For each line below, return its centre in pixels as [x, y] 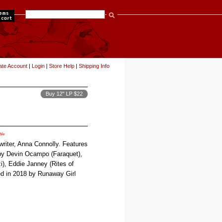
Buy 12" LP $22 [64, 94]
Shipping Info [94, 66]
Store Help [62, 66]
